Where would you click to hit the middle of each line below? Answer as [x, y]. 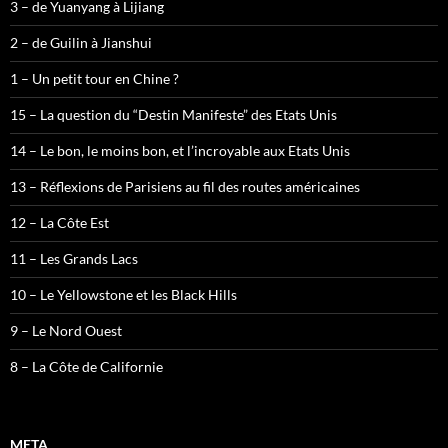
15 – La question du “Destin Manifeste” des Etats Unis [173, 115]
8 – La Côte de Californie [86, 367]
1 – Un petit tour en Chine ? [94, 79]
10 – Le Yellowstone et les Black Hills [123, 295]
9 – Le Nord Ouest [66, 331]
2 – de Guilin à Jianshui [81, 43]
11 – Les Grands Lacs [74, 259]
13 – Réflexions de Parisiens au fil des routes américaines [185, 187]
